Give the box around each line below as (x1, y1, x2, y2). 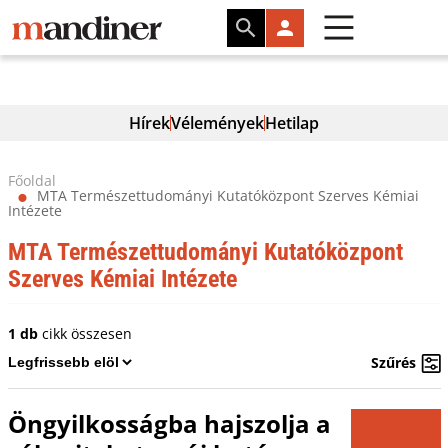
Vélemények (171, 112, 264, 134)
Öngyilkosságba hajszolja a (7, 406, 331, 440)
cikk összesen (37, 323, 132, 343)
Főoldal (7, 171, 56, 190)
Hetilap (265, 112, 319, 134)
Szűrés (370, 353, 416, 373)
